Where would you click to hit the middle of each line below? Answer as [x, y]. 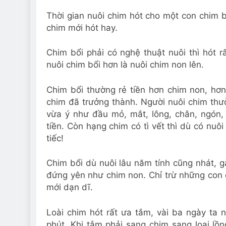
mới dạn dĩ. [70, 187]
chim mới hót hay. [82, 27]
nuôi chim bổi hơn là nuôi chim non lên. [125, 65]
